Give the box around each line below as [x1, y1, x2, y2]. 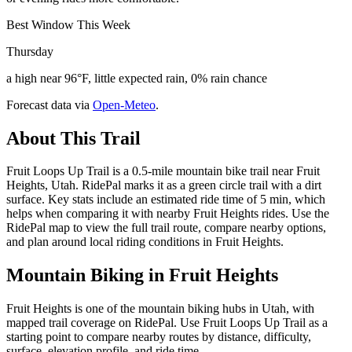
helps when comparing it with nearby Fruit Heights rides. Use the [6, 207, 329, 221]
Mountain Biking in [6, 265, 169, 286]
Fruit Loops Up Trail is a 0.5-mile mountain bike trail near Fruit [6, 164, 320, 178]
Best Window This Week [6, 17, 130, 31]
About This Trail [6, 127, 141, 148]
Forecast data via [6, 97, 90, 112]
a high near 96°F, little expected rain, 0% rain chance [6, 71, 267, 85]
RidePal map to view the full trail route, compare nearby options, [6, 221, 326, 235]
